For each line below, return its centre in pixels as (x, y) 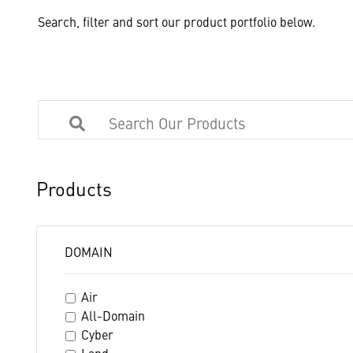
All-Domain (113, 315)
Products (74, 188)
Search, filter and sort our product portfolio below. (176, 21)
